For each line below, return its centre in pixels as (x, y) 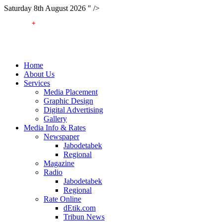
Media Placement (71, 92)
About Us (39, 74)
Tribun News (84, 217)
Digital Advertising (73, 110)
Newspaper (61, 137)
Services (37, 83)
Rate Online (62, 199)
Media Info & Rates (55, 128)
